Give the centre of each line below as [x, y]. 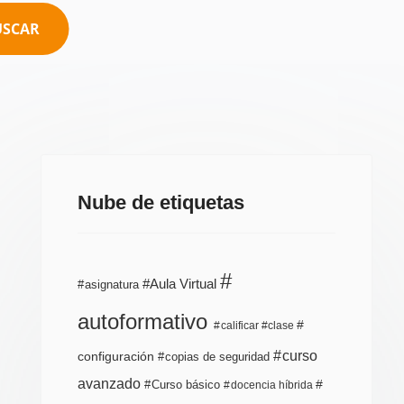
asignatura [112, 285]
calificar [239, 326]
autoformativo [146, 321]
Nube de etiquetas [161, 202]
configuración [118, 357]
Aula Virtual [184, 284]
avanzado [111, 383]
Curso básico [186, 385]
